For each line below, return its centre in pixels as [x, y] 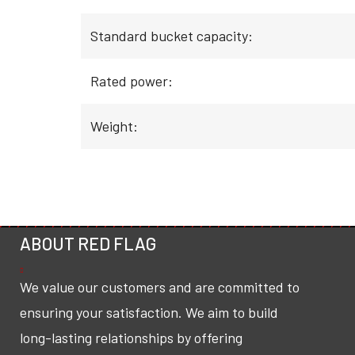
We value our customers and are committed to [160, 287]
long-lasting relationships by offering [131, 338]
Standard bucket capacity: [172, 36]
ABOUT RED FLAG [88, 243]
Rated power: [132, 81]
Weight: [114, 126]
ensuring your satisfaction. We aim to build [149, 312]
